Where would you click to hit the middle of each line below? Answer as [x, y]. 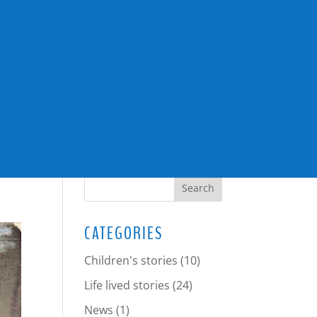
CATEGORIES [124, 234]
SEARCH [110, 156]
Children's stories [131, 260]
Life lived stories [127, 285]
